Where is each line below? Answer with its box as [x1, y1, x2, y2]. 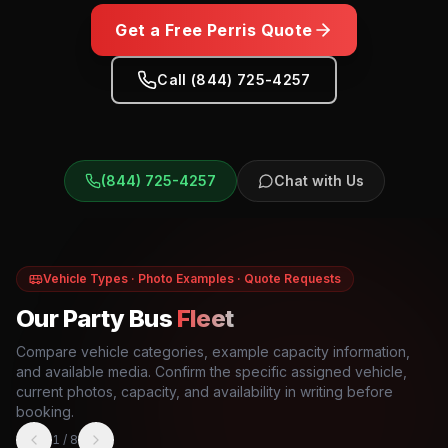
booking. [16, 403, 74, 420]
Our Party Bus [16, 304, 173, 333]
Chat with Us [273, 172, 364, 189]
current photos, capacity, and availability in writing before [16, 383, 393, 400]
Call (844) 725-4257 [157, 71, 311, 88]
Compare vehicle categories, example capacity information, [16, 343, 410, 360]
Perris [206, 20, 257, 40]
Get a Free [115, 20, 207, 40]
